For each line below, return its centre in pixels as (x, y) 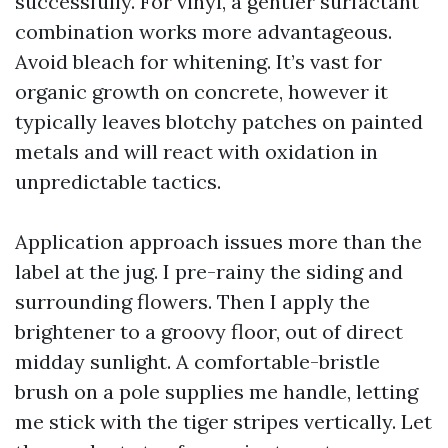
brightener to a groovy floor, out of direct (209, 331)
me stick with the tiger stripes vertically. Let (223, 421)
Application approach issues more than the (218, 241)
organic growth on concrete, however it (201, 91)
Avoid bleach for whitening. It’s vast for (198, 61)
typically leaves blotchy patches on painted (219, 121)
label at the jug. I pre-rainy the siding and (209, 271)
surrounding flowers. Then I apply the (192, 301)
